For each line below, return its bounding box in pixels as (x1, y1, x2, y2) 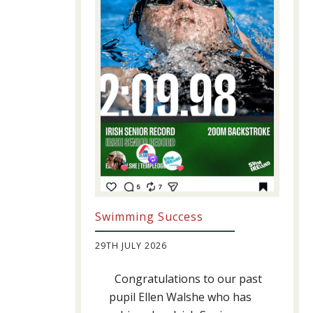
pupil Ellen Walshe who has (109, 289, 252, 305)
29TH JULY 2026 (95, 240, 167, 252)
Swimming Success (95, 209, 203, 225)
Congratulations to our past (109, 271, 262, 287)
